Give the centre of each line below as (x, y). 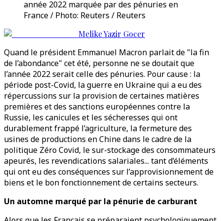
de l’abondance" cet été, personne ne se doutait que (99, 63)
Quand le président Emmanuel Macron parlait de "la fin (107, 52)
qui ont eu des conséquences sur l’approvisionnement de (109, 172)
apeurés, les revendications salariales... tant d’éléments (106, 161)
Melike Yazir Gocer (112, 34)
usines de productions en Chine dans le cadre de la (98, 139)
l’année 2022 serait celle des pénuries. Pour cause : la (102, 74)
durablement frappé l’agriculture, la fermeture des (98, 128)
